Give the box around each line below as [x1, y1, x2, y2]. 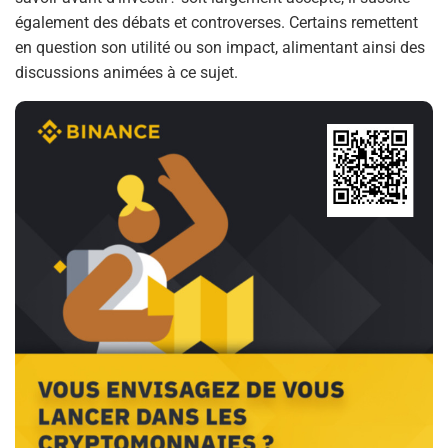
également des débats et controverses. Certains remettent [15, 12, 418, 32]
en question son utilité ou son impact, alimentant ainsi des [15, 37, 425, 57]
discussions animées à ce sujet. [15, 62, 238, 82]
